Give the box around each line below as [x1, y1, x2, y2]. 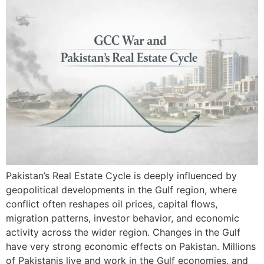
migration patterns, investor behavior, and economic [6, 212, 239, 224]
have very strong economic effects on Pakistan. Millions [6, 240, 256, 252]
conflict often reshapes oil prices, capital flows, [6, 197, 217, 210]
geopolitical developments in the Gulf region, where [6, 183, 237, 196]
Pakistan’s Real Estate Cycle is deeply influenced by [6, 169, 237, 181]
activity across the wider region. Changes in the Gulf [6, 226, 240, 238]
